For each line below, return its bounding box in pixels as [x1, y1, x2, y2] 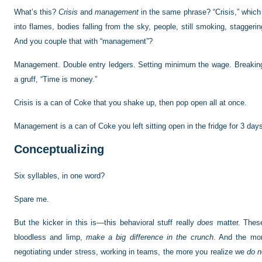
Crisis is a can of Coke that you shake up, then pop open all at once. [14, 98, 247, 107]
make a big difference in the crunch [85, 233, 213, 242]
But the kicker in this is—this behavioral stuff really [14, 218, 198, 227]
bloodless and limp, [14, 233, 86, 242]
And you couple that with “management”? [14, 37, 153, 46]
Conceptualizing [14, 143, 104, 156]
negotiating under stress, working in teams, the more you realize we [14, 247, 247, 256]
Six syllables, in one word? [14, 171, 105, 180]
